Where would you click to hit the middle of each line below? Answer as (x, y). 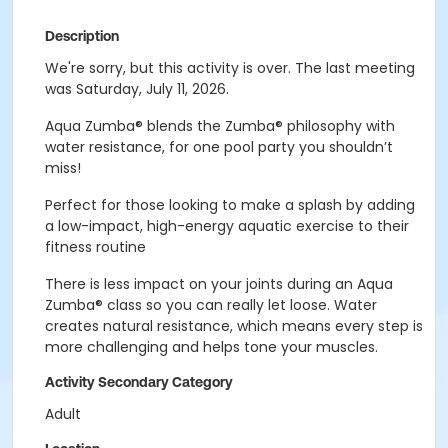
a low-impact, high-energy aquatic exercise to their (227, 226)
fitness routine (95, 247)
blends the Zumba (209, 126)
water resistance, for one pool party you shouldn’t (219, 147)
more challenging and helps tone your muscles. (211, 347)
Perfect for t (88, 205)
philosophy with (339, 126)
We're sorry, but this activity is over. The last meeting (230, 68)
